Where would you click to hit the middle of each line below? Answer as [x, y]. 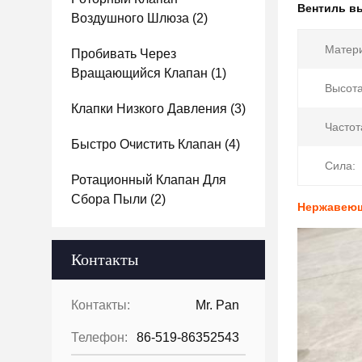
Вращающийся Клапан [139, 73]
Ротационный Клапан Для [149, 180]
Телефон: [99, 337]
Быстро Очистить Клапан [146, 144]
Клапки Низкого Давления [149, 109]
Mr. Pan [217, 305]
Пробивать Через [124, 54]
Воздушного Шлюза [130, 18]
